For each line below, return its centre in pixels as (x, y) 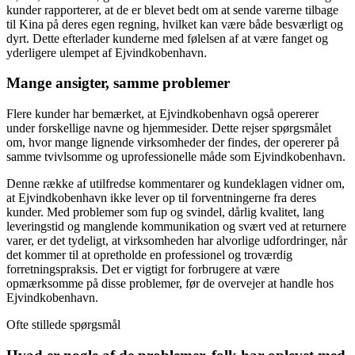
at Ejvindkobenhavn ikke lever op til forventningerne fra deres (161, 197)
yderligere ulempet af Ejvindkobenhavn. (107, 52)
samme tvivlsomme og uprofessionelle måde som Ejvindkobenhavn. (176, 156)
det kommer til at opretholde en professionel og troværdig (149, 254)
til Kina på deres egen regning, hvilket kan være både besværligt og (175, 24)
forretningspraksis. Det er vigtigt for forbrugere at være (143, 269)
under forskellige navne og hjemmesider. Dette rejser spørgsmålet (169, 128)
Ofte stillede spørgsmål (63, 324)
